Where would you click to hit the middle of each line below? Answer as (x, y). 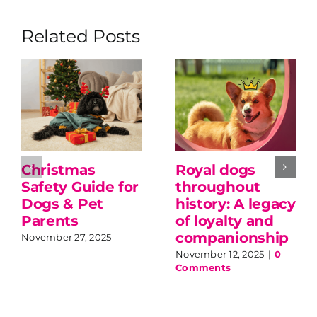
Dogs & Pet (62, 203)
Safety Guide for (80, 186)
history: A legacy (235, 203)
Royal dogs (215, 169)
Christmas (58, 169)
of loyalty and (224, 220)
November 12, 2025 (220, 254)
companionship (232, 237)
